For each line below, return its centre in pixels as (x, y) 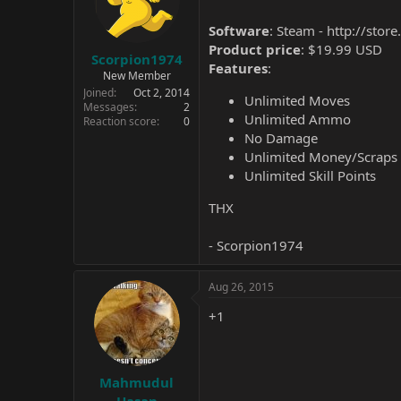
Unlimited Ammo (298, 119)
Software (239, 30)
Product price (255, 49)
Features (238, 68)
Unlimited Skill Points (310, 175)
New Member (137, 75)
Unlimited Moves (297, 100)
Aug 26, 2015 (241, 287)
